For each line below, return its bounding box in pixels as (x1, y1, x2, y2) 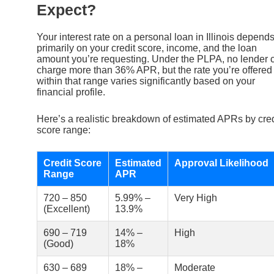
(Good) (43, 239, 73, 250)
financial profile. (37, 87, 105, 98)
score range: (37, 124, 91, 135)
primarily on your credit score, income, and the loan (37, 43, 257, 54)
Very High (174, 193, 217, 204)
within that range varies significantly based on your (37, 76, 255, 87)
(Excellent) (43, 204, 90, 215)
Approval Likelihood (174, 158, 268, 169)
